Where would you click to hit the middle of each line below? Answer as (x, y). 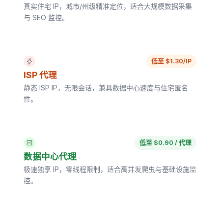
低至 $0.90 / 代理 (165, 143)
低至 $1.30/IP (171, 61)
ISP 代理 (40, 75)
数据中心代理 (50, 156)
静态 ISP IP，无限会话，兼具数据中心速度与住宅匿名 (106, 88)
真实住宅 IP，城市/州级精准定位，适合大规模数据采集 (108, 6)
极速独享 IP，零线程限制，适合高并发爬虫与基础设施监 (110, 169)
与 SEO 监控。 (46, 17)
